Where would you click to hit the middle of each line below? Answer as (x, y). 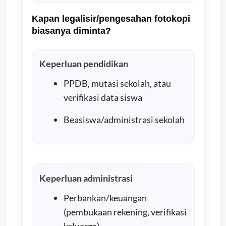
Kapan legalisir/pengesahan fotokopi (111, 18)
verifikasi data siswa (103, 97)
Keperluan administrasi (86, 178)
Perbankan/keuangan (105, 197)
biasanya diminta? (71, 31)
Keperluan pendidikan (83, 63)
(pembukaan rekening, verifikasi (125, 212)
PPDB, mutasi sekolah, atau (117, 83)
